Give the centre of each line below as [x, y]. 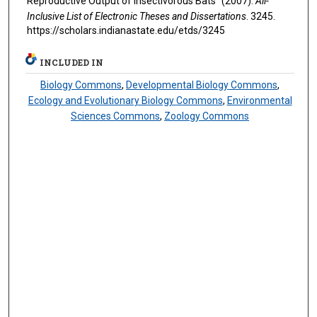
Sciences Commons [116, 116]
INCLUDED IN [72, 62]
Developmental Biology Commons [202, 85]
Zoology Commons [207, 116]
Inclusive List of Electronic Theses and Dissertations [136, 17]
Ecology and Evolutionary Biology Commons [125, 100]
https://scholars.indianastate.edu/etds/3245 [126, 31]
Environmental [259, 100]
